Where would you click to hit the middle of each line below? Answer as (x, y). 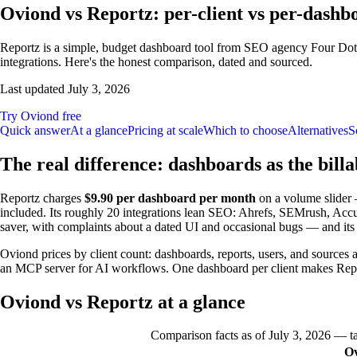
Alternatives (318, 130)
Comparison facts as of (210, 335)
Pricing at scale (165, 130)
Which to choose (245, 130)
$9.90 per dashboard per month (170, 198)
